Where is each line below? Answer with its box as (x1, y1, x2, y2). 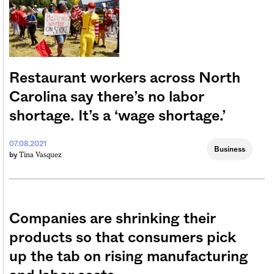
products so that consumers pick (9, 231, 236, 246)
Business (214, 146, 245, 154)
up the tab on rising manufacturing (9, 250, 248, 265)
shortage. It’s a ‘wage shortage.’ (9, 109, 226, 124)
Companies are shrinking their (9, 212, 215, 227)
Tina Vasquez (19, 150, 62, 160)
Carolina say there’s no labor (9, 90, 204, 105)
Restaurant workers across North (9, 71, 240, 86)
